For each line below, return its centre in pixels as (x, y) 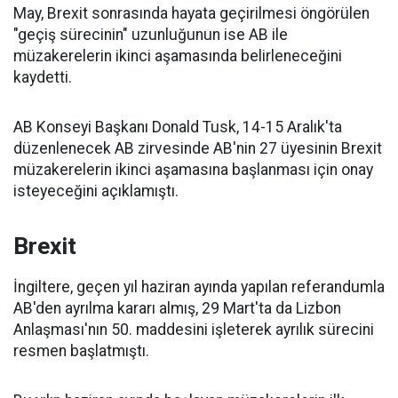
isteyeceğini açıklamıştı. (96, 191)
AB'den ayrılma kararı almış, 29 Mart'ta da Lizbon (177, 308)
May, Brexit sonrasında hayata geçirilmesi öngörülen (191, 13)
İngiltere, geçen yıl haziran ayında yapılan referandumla (199, 287)
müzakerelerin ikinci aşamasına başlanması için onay (193, 170)
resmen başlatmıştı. (81, 351)
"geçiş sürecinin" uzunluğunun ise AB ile (151, 35)
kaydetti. (43, 77)
